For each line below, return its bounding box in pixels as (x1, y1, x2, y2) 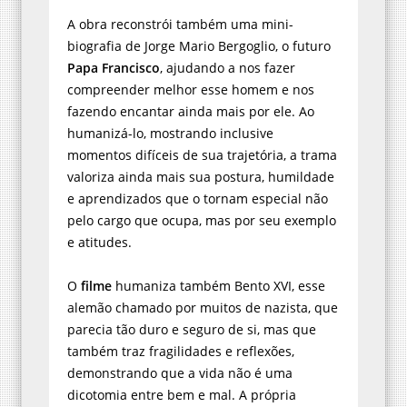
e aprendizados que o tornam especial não (67, 190, 328, 208)
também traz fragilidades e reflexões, (67, 342, 294, 361)
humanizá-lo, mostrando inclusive (67, 124, 273, 143)
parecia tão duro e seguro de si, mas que (67, 321, 316, 339)
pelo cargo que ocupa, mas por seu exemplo (67, 212, 336, 230)
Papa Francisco (67, 59, 160, 77)
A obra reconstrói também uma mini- (67, 15, 293, 34)
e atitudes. (67, 233, 132, 252)
